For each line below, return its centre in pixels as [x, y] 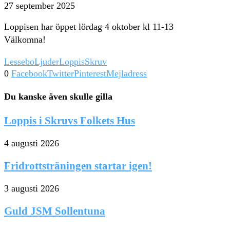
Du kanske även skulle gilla [58, 96]
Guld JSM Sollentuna [55, 211]
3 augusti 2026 [32, 188]
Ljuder [47, 61]
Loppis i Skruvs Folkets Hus [70, 120]
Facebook [29, 73]
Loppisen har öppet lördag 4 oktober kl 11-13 [89, 26]
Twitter [61, 73]
